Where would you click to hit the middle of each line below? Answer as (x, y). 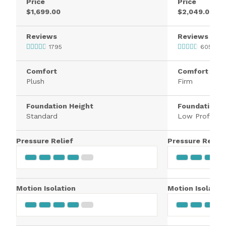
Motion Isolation (46, 188)
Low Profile (197, 116)
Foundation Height (60, 106)
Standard (42, 116)
